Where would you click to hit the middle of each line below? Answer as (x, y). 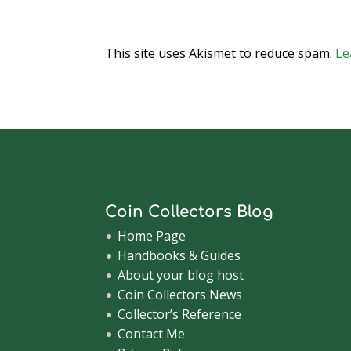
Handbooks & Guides (179, 256)
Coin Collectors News (180, 295)
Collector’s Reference (180, 315)
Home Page (152, 236)
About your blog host (181, 275)
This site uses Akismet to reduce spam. (221, 53)
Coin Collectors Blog (190, 212)
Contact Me (152, 334)
